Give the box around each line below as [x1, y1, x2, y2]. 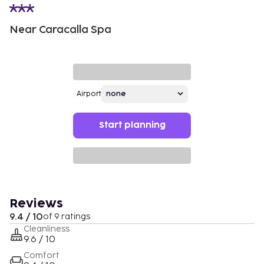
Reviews [9, 197, 63, 210]
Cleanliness [24, 223, 70, 234]
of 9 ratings [43, 211, 90, 222]
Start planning [98, 121, 166, 129]
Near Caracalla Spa [9, 23, 111, 36]
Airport [76, 89, 101, 98]
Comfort [24, 250, 60, 260]
